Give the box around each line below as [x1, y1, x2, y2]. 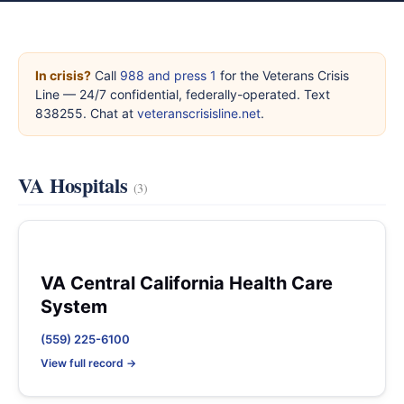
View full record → [41, 356, 136, 370]
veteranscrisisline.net [137, 106, 261, 121]
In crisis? [35, 68, 91, 83]
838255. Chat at [35, 106, 137, 121]
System [41, 296, 107, 317]
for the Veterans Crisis [216, 68, 349, 83]
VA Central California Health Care [41, 272, 333, 294]
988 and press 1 [120, 68, 216, 83]
